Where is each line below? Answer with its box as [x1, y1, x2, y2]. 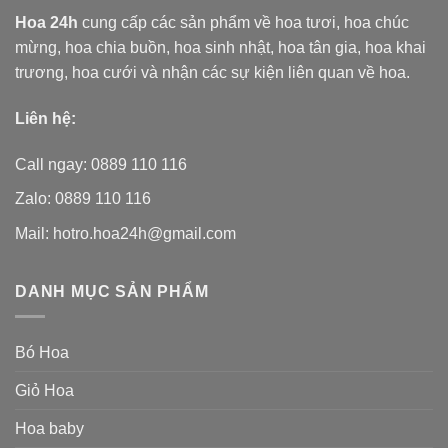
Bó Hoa [15, 344, 69, 361]
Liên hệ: [15, 109, 76, 127]
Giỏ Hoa [15, 382, 74, 399]
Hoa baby [15, 420, 84, 437]
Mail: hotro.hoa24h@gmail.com [15, 224, 236, 242]
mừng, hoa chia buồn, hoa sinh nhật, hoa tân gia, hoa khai [15, 39, 426, 57]
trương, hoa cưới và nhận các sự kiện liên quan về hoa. [15, 64, 410, 82]
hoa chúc [344, 14, 409, 32]
